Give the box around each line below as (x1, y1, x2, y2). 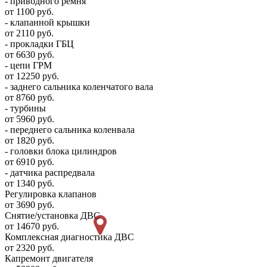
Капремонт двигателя (5, 253, 93, 263)
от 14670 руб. (5, 221, 59, 231)
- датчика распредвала (5, 167, 95, 178)
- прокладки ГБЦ (5, 39, 74, 49)
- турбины (5, 103, 46, 113)
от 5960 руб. (5, 114, 54, 124)
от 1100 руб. (5, 7, 54, 17)
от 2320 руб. (5, 243, 54, 253)
